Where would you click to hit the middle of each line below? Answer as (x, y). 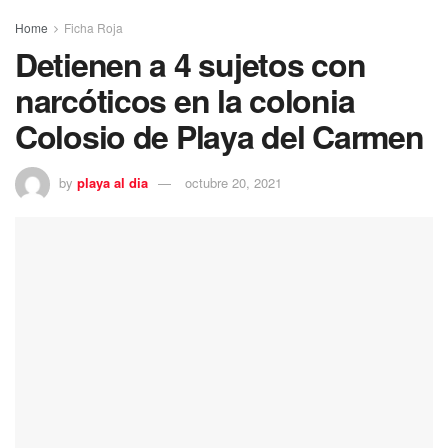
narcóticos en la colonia (185, 99)
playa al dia (112, 182)
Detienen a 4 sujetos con (190, 63)
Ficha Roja (93, 27)
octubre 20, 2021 (233, 182)
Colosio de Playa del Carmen (219, 135)
